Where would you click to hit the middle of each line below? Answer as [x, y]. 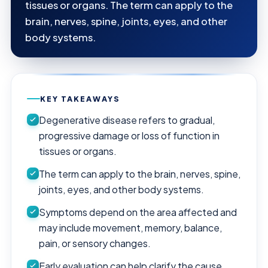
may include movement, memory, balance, [130, 227]
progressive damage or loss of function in [129, 135]
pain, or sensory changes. [95, 243]
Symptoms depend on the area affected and [138, 212]
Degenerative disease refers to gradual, [127, 120]
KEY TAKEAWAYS [80, 98]
